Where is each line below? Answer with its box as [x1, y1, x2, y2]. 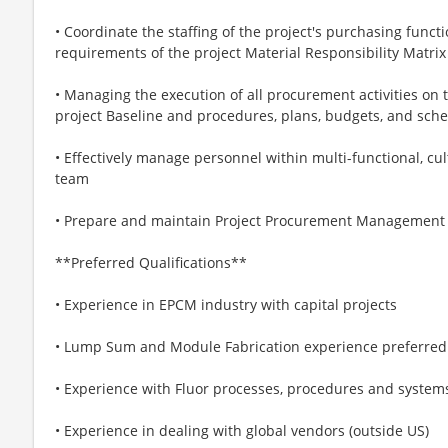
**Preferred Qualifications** [55, 252, 247, 272]
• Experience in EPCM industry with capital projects [55, 294, 397, 314]
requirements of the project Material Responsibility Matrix [55, 42, 446, 62]
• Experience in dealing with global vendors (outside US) [55, 420, 429, 440]
